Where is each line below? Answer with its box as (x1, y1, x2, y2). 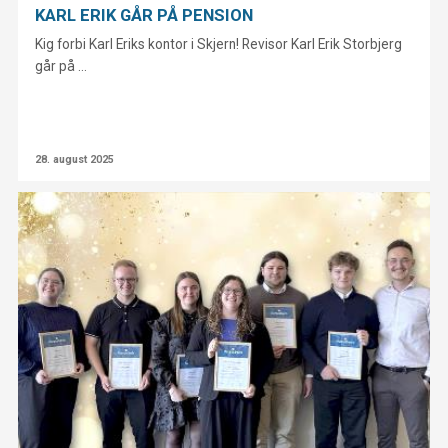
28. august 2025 (35, 152, 115, 166)
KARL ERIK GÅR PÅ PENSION (35, 4, 254, 25)
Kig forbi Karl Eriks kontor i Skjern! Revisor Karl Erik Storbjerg (35, 36, 403, 53)
